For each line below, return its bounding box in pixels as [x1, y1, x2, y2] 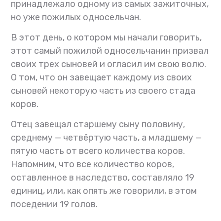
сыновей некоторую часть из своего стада [11, 85, 196, 97]
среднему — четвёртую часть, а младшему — [11, 132, 202, 144]
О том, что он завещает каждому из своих [11, 72, 192, 83]
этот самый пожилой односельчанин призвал [11, 45, 209, 57]
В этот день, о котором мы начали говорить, [11, 32, 202, 43]
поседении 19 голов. [11, 199, 98, 210]
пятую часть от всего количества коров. [11, 146, 185, 157]
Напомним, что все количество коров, [11, 159, 175, 170]
